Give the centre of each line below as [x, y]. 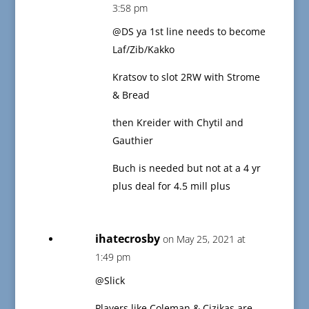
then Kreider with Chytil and [178, 123]
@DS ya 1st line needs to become [189, 32]
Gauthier [132, 141]
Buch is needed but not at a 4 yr [186, 168]
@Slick [110, 281]
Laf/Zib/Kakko [143, 50]
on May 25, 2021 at [204, 239]
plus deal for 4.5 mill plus [171, 186]
